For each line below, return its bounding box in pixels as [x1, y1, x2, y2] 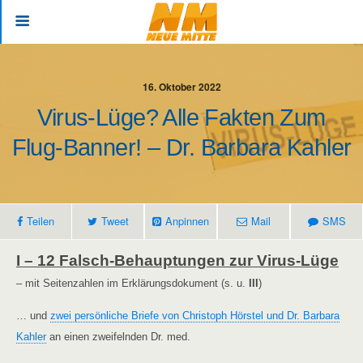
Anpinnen [165, 213, 209, 228]
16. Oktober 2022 [142, 79, 221, 94]
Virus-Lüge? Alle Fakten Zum [37, 105, 326, 130]
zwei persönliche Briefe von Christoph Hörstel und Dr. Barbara [50, 309, 340, 322]
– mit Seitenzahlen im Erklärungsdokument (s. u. [16, 277, 249, 290]
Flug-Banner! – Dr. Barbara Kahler [11, 135, 352, 160]
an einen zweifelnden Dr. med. [46, 330, 190, 343]
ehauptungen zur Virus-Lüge [126, 252, 339, 270]
